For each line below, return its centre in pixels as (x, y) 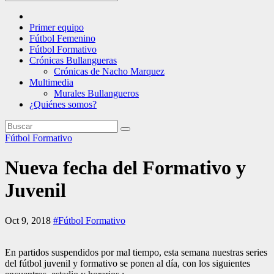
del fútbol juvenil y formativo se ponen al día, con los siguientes (128, 263)
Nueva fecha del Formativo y (125, 168)
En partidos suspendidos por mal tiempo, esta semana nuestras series (136, 252)
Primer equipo (57, 27)
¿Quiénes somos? (63, 104)
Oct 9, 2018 (29, 220)
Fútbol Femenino (62, 38)
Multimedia (51, 82)
